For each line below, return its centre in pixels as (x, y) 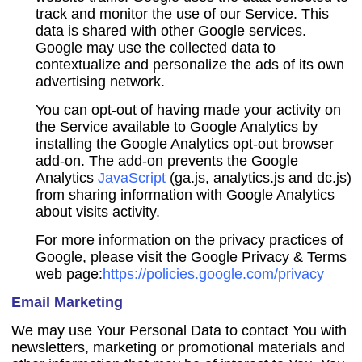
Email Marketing (67, 302)
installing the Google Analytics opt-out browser (184, 144)
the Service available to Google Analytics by (176, 127)
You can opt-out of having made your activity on (188, 110)
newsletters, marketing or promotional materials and (178, 347)
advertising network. (100, 82)
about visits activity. (97, 212)
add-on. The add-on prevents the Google (166, 161)
